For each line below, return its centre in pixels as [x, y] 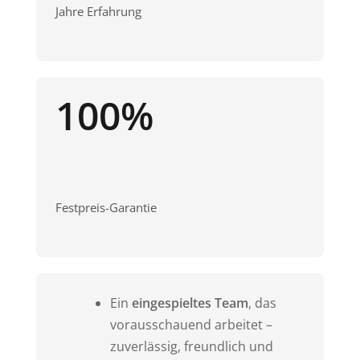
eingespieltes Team [190, 303]
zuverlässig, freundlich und [191, 347]
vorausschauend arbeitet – [191, 325]
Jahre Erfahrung [98, 12]
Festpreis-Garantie [106, 208]
